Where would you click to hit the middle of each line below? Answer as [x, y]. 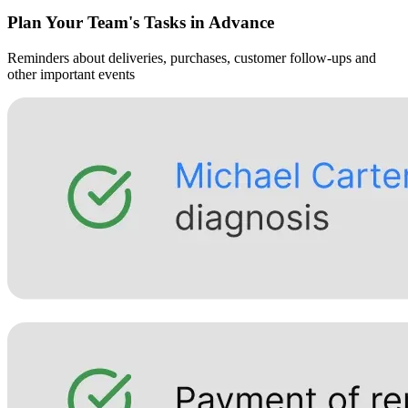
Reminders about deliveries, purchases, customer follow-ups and [192, 57]
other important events [71, 74]
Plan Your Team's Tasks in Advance [141, 23]
